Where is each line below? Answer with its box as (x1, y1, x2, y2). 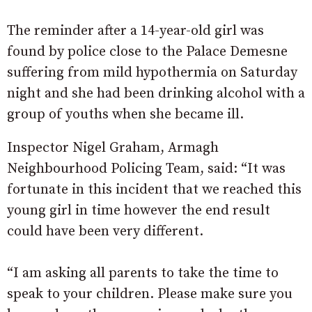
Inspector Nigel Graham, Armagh (7, 139, 219, 157)
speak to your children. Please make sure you (7, 286, 292, 303)
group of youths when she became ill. (7, 106, 244, 123)
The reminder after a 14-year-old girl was (7, 22, 264, 40)
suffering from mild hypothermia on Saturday (7, 64, 297, 81)
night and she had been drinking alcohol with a (7, 85, 305, 102)
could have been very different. (7, 223, 203, 240)
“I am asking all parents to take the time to (7, 265, 279, 282)
